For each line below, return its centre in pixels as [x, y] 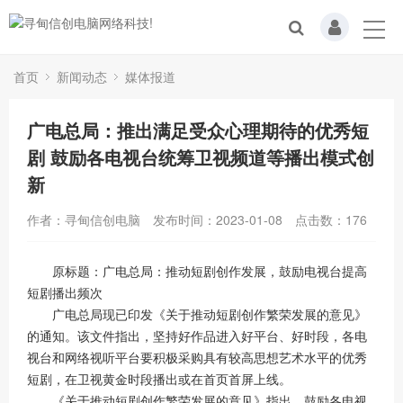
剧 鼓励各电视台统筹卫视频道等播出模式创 [201, 157]
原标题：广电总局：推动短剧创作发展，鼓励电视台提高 [197, 271]
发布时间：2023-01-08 [218, 219]
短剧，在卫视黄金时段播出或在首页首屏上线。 [159, 379]
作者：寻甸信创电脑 [84, 219]
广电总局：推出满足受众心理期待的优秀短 [198, 130]
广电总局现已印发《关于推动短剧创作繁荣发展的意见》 [197, 314]
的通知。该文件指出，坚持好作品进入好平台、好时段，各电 [197, 336]
